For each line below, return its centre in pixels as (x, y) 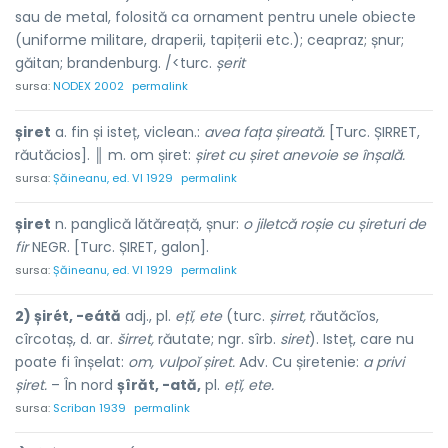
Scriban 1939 (89, 408)
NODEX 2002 (88, 86)
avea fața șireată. (264, 132)
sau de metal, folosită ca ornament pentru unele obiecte (215, 17)
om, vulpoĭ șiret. (181, 362)
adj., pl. (148, 316)
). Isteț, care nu (361, 339)
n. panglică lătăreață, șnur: (147, 224)
